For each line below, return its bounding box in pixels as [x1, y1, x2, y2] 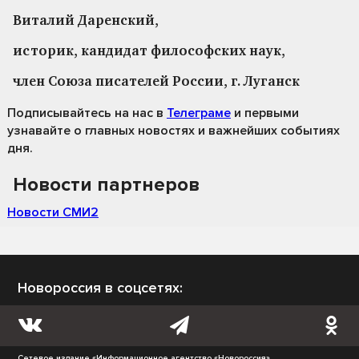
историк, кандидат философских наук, [13, 44, 285, 58]
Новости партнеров [13, 172, 200, 196]
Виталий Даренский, [13, 14, 159, 28]
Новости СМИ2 [7, 204, 99, 220]
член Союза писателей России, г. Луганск [13, 75, 300, 89]
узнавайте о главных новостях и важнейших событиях [7, 122, 340, 139]
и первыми [231, 104, 299, 121]
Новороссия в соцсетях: [18, 278, 183, 296]
